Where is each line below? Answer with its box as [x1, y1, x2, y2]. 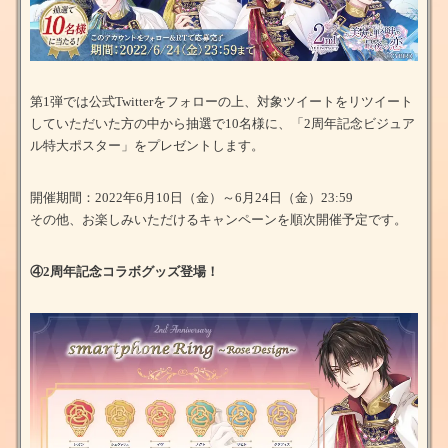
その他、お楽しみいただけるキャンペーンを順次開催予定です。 [30, 211, 407, 227]
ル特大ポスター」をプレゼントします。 [30, 137, 264, 153]
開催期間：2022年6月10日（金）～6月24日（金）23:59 [30, 189, 353, 205]
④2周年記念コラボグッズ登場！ [30, 263, 219, 279]
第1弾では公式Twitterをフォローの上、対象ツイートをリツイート [30, 93, 413, 109]
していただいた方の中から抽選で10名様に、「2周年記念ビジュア [30, 115, 415, 131]
